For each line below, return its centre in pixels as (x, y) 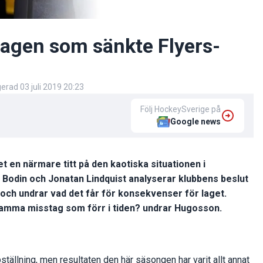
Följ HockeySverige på (181, 109)
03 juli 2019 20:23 (52, 87)
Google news (195, 121)
